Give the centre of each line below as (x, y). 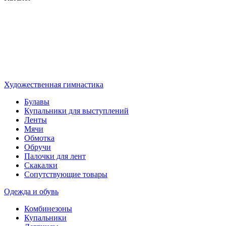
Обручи (38, 147)
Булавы (37, 102)
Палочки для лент (55, 156)
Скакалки (41, 165)
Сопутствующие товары (66, 175)
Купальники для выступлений (76, 111)
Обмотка (39, 138)
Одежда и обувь (31, 192)
